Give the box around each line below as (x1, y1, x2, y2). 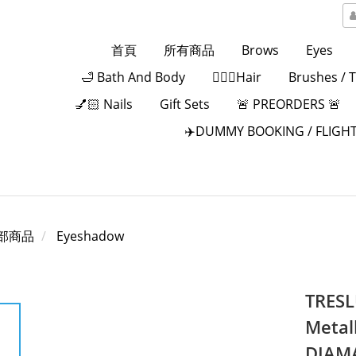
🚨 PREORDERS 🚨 (236, 95, 341, 113)
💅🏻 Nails (74, 95, 133, 113)
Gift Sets (159, 95, 210, 113)
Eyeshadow (56, 227, 124, 245)
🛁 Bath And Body (80, 68, 185, 86)
